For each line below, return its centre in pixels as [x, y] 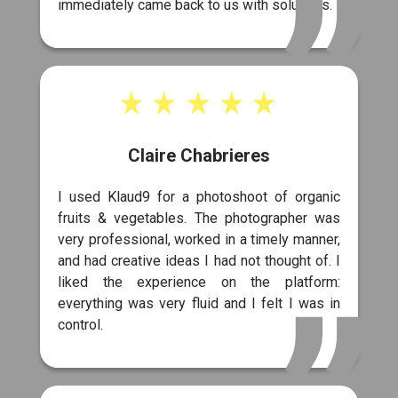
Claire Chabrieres [199, 156]
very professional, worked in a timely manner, [199, 240]
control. [80, 325]
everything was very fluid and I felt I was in [199, 304]
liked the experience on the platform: [199, 283]
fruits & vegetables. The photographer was [199, 219]
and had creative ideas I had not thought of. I [199, 261]
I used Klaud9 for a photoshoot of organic [199, 197]
